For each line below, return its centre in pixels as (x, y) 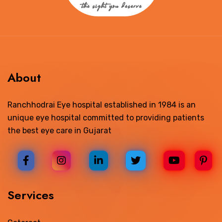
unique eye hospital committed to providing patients (106, 117)
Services (31, 195)
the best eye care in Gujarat (59, 130)
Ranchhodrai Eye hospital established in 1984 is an (102, 105)
